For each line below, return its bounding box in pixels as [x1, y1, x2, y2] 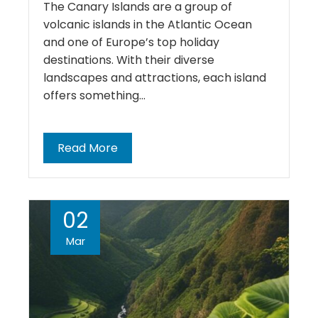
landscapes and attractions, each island [43, 70, 266, 86]
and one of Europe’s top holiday [43, 34, 219, 50]
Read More [57, 140, 118, 156]
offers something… [43, 87, 146, 104]
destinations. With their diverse [43, 52, 214, 68]
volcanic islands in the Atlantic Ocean [43, 16, 252, 33]
